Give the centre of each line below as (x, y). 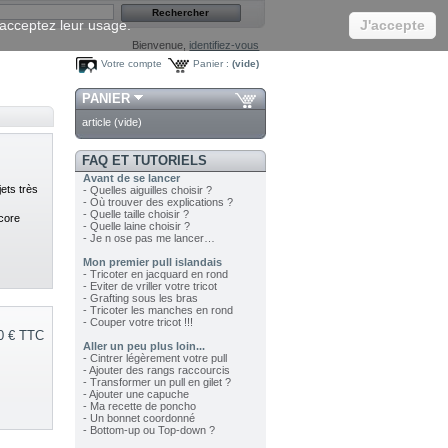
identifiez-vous (224, 45)
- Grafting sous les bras (140, 298)
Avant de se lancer (131, 178)
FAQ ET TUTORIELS (144, 161)
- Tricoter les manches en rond (157, 310)
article (96, 122)
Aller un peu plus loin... (143, 346)
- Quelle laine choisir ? (136, 226)
